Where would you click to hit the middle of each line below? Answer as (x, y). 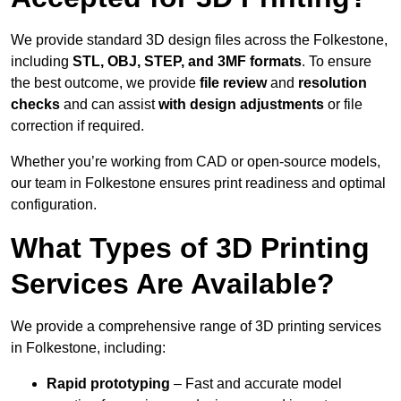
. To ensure (337, 62)
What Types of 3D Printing (190, 248)
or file (343, 105)
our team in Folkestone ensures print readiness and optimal (198, 183)
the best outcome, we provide (105, 83)
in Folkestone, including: (88, 348)
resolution (333, 83)
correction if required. (77, 126)
